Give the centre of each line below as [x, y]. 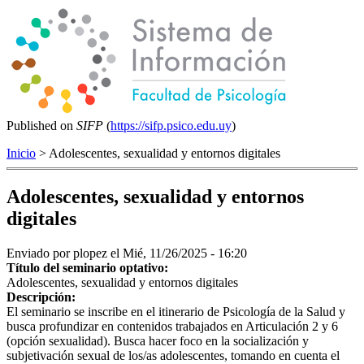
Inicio [21, 153]
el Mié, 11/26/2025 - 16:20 [177, 253]
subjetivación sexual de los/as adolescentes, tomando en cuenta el [173, 355]
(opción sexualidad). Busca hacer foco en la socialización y [158, 340]
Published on [41, 126]
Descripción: [43, 297]
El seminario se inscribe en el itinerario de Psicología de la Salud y [176, 311]
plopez [90, 253]
